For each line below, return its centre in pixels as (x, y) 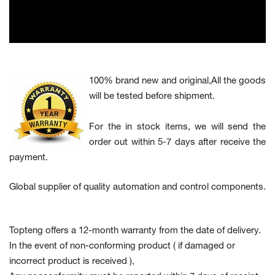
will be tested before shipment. (152, 97)
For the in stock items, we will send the (177, 127)
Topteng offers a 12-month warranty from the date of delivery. (135, 231)
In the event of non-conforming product (91, 246)
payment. (29, 158)
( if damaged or (204, 246)
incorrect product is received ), (72, 262)
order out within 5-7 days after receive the (177, 143)
